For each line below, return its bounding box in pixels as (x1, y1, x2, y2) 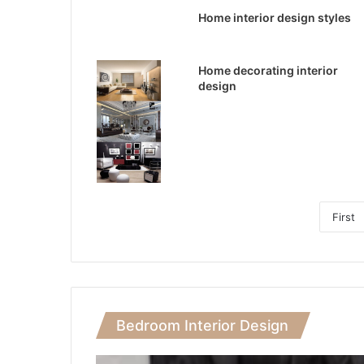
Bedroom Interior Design (116, 316, 288, 334)
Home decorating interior (197, 63, 338, 77)
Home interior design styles (197, 10, 351, 24)
